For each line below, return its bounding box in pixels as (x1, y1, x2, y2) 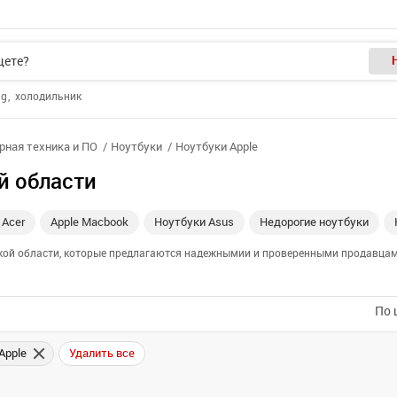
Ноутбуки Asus (154, 215, 234, 229)
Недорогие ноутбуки (260, 215, 369, 229)
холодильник (15, 90, 82, 103)
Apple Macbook (51, 215, 128, 229)
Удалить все (69, 346, 135, 360)
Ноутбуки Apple (175, 140, 258, 153)
